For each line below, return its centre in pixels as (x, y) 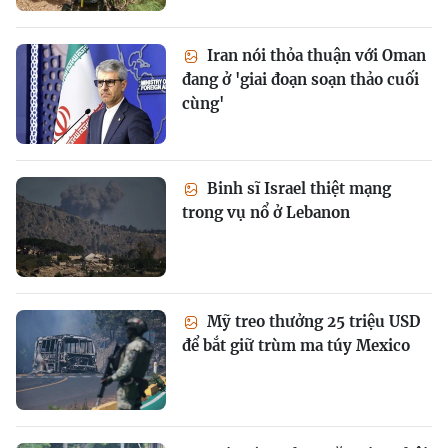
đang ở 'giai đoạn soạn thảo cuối (300, 80)
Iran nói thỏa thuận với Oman (314, 56)
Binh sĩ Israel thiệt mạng (297, 189)
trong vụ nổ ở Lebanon (266, 213)
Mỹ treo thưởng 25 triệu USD (311, 322)
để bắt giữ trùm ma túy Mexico (296, 346)
